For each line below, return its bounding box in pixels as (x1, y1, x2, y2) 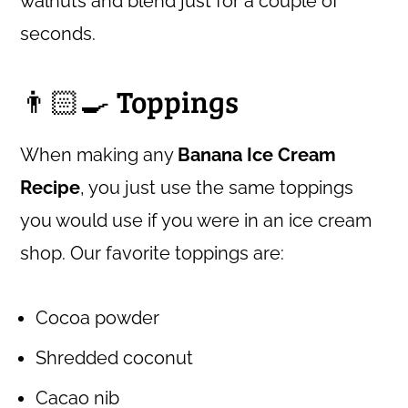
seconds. (20, 22, 97, 45)
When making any (20, 143, 178, 166)
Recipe (20, 176, 81, 199)
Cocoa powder (36, 306, 160, 329)
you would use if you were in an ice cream (20, 209, 372, 231)
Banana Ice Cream (178, 143, 337, 166)
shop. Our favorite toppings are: (20, 241, 285, 264)
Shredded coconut (36, 346, 194, 369)
